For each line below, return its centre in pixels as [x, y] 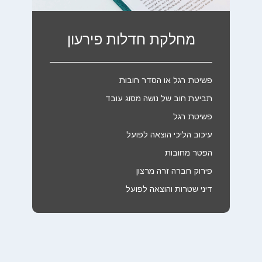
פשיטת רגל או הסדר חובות [166, 80]
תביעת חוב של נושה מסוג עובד [158, 98]
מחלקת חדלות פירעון [131, 39]
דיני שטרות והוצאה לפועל [169, 189]
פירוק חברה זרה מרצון [174, 170]
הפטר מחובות [188, 152]
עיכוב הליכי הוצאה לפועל [169, 134]
